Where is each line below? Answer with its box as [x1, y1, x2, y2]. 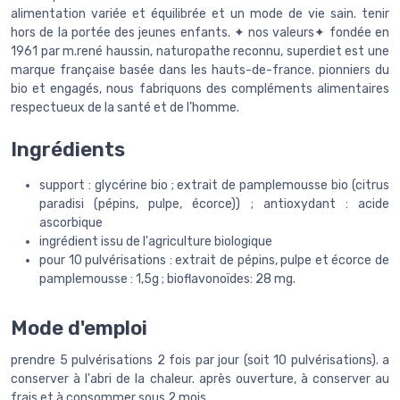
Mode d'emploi [11, 315, 147, 340]
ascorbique [39, 215, 103, 231]
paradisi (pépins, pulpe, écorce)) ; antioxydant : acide [39, 196, 389, 212]
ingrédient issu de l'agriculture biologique [39, 234, 272, 250]
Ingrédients [11, 137, 125, 162]
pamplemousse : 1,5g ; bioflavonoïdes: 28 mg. [39, 271, 296, 287]
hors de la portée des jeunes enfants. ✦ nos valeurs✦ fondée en [11, 24, 389, 40]
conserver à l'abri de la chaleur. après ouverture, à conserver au [11, 371, 389, 387]
